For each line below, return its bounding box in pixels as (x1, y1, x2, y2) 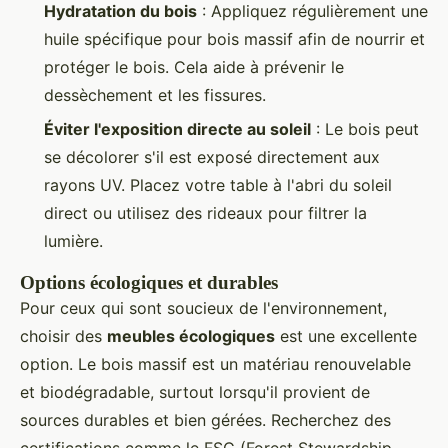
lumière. (44, 231, 103, 252)
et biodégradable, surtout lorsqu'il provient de (20, 382, 370, 403)
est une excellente (275, 326, 417, 347)
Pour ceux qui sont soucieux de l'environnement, (20, 298, 387, 319)
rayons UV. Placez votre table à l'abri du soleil (44, 175, 392, 196)
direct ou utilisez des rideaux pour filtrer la (44, 203, 367, 224)
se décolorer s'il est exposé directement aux (44, 147, 380, 168)
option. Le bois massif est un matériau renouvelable (20, 354, 411, 375)
